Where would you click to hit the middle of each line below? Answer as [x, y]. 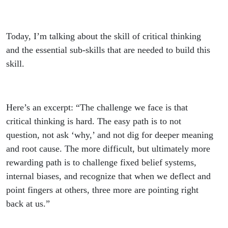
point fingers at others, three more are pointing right [102, 190]
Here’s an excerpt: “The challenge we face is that [97, 108]
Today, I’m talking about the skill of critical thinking [104, 36]
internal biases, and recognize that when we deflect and [108, 176]
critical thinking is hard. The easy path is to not [94, 121]
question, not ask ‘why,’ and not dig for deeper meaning [110, 135]
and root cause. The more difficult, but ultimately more [108, 149]
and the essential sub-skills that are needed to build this [108, 50]
